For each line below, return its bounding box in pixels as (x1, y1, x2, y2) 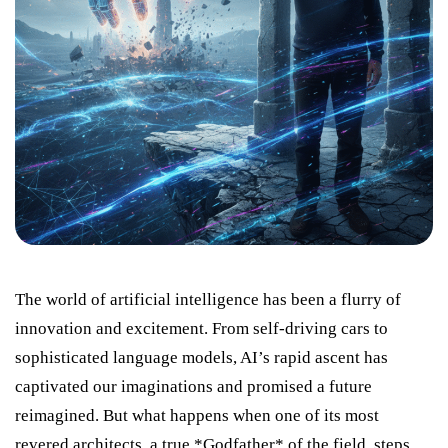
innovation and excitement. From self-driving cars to (15, 318, 388, 338)
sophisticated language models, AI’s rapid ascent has (15, 347, 388, 367)
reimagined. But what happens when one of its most (15, 405, 379, 425)
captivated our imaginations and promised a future (15, 376, 372, 396)
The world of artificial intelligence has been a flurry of (15, 289, 401, 309)
